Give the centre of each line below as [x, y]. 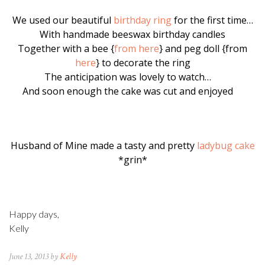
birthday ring [142, 20]
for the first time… [212, 20]
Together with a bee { [66, 48]
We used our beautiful [63, 20]
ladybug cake [226, 145]
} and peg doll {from [203, 48]
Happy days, [34, 214]
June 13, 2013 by [34, 256]
